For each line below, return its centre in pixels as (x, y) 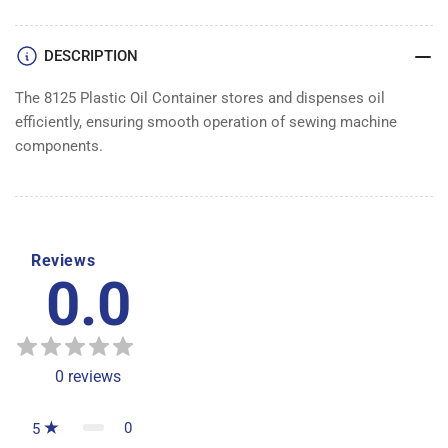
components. (59, 145)
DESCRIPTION (91, 55)
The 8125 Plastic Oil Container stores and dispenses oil (200, 97)
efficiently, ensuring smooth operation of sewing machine (206, 121)
